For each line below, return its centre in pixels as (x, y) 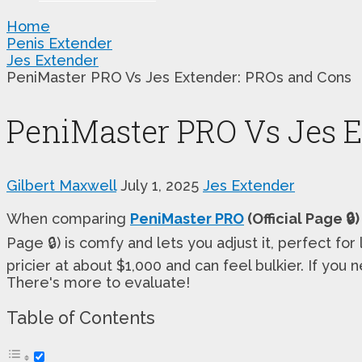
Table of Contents (81, 318)
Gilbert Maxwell (61, 185)
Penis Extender (59, 43)
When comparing (68, 218)
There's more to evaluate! (98, 282)
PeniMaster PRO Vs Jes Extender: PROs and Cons (179, 77)
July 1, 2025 (160, 185)
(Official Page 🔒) (302, 218)
